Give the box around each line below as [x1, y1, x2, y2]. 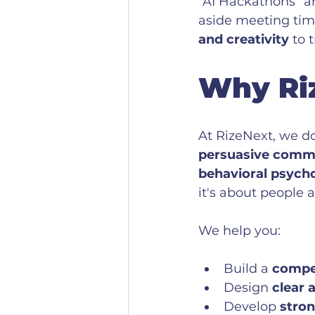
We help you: [198, 223, 281, 239]
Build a [224, 261, 272, 277]
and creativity [198, 32, 289, 48]
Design [224, 280, 272, 296]
